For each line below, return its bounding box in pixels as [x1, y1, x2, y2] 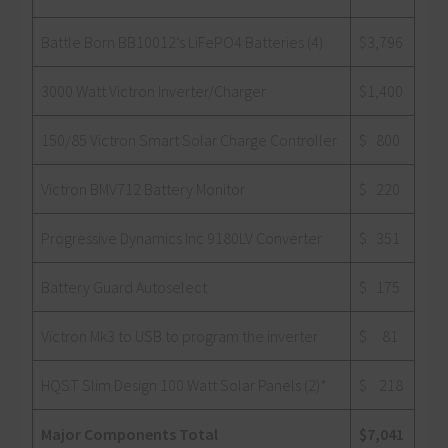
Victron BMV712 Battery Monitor [41, 179, 246, 200]
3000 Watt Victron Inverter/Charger [41, 81, 267, 102]
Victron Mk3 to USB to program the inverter [41, 326, 319, 347]
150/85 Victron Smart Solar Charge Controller [41, 130, 338, 151]
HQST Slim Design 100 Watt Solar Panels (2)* [41, 375, 328, 396]
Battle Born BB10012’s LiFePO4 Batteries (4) [41, 32, 324, 53]
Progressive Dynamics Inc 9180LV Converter [41, 228, 323, 249]
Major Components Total [41, 424, 219, 445]
